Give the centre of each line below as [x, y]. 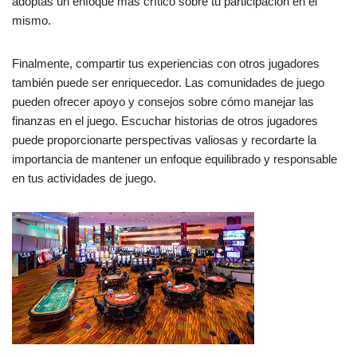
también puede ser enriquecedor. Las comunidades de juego [168, 82]
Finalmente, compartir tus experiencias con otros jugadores [166, 63]
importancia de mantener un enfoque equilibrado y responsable [175, 159]
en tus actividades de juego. [84, 178]
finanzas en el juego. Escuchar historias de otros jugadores [165, 120]
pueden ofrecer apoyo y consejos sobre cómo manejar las [163, 101]
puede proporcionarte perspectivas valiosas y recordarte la [164, 139]
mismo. [31, 20]
